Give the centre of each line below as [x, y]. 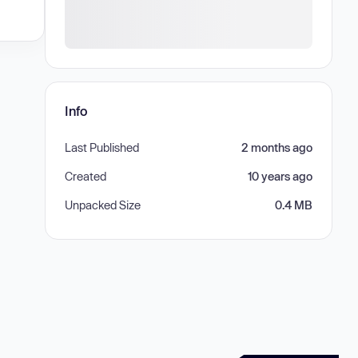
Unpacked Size [103, 205]
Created [86, 176]
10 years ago [280, 176]
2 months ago [277, 147]
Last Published [102, 147]
